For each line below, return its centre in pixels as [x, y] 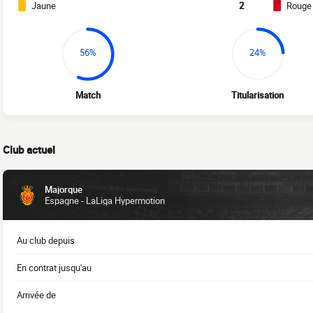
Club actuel [29, 150]
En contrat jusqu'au [54, 268]
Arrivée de [36, 295]
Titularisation [258, 95]
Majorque [64, 190]
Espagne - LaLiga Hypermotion [105, 201]
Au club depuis [46, 241]
